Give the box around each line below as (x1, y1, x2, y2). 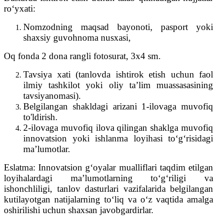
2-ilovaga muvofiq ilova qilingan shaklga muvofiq (23, 122, 213, 133)
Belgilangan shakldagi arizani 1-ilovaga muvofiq (23, 101, 213, 111)
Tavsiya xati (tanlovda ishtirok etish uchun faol (23, 69, 213, 79)
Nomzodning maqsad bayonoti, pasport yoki (23, 21, 213, 32)
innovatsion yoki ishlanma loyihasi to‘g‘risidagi (23, 133, 213, 143)
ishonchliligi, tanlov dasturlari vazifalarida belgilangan (4, 183, 213, 194)
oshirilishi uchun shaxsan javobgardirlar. (4, 204, 154, 215)
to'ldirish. (23, 111, 58, 122)
